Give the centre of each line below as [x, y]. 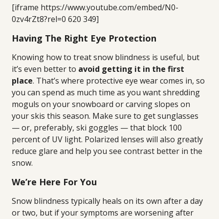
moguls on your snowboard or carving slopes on [101, 104]
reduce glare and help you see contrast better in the [107, 151]
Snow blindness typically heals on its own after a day [107, 201]
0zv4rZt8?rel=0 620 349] [55, 19]
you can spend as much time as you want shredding [106, 92]
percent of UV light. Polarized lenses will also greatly [107, 139]
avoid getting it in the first [131, 69]
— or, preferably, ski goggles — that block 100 [97, 128]
